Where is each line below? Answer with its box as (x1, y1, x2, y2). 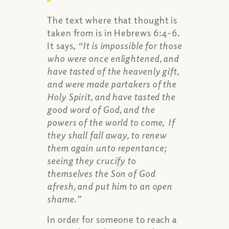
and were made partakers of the (47, 78, 177, 89)
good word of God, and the (47, 103, 155, 115)
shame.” (47, 193, 81, 204)
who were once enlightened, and (47, 52, 179, 64)
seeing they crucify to (47, 154, 136, 166)
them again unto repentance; (47, 142, 167, 153)
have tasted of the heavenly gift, (47, 65, 179, 77)
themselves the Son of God (47, 167, 155, 179)
